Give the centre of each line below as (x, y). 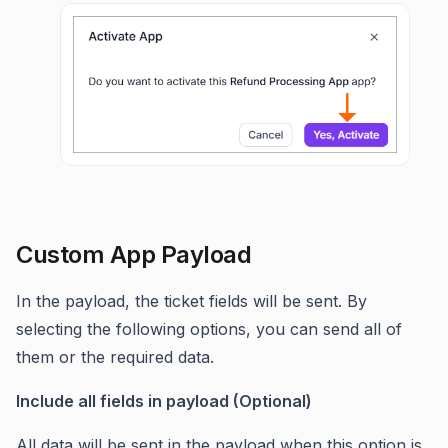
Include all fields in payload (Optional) (164, 401)
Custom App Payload (133, 255)
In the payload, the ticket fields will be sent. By (191, 301)
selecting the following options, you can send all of (209, 329)
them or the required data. (115, 357)
